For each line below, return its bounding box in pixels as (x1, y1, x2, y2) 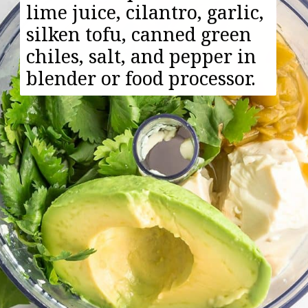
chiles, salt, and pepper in (26, 43, 257, 69)
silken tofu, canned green (26, 21, 252, 47)
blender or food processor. (26, 65, 256, 91)
